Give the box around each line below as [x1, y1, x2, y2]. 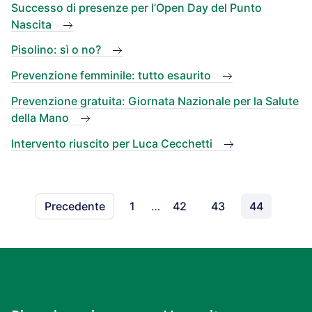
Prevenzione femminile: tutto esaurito [11, 68, 211, 83]
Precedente [45, 199, 105, 214]
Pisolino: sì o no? [11, 42, 101, 57]
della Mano [11, 110, 69, 125]
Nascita [11, 17, 52, 31]
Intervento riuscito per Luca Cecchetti [11, 136, 212, 150]
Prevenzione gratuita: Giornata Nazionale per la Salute [11, 93, 299, 108]
